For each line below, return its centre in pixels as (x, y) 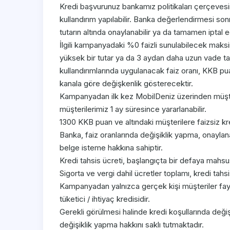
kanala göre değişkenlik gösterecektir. (126, 84)
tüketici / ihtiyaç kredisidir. (105, 199)
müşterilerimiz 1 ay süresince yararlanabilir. (133, 109)
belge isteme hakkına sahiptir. (111, 148)
